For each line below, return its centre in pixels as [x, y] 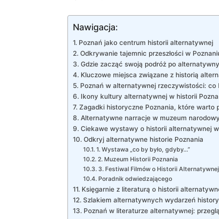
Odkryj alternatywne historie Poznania [143, 139]
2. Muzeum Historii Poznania [138, 159]
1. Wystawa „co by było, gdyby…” [143, 149]
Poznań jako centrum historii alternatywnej [146, 42]
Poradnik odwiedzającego [135, 178]
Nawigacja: [95, 27]
